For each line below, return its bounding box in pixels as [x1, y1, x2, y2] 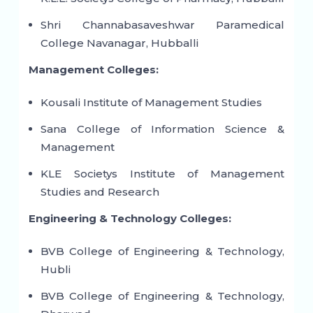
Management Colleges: [28, 63, 159, 77]
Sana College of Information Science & [40, 122, 285, 136]
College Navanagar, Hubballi [40, 36, 198, 50]
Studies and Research [40, 185, 159, 199]
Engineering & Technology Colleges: [28, 212, 231, 226]
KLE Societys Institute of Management [40, 167, 285, 181]
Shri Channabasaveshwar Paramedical [40, 18, 285, 32]
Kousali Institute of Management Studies [40, 96, 262, 110]
